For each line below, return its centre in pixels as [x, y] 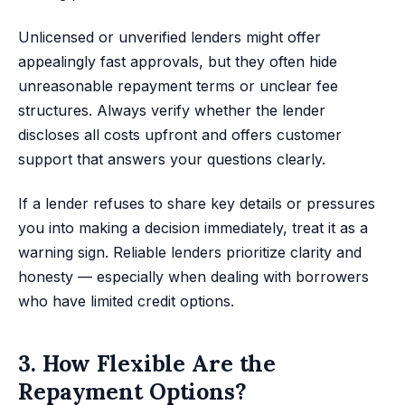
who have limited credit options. [126, 301]
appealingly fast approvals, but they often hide [178, 61]
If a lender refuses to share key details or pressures [197, 204]
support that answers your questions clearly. [172, 159]
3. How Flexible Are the [147, 363]
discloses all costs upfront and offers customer [180, 134]
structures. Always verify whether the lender [172, 110]
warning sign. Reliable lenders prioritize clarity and [190, 253]
